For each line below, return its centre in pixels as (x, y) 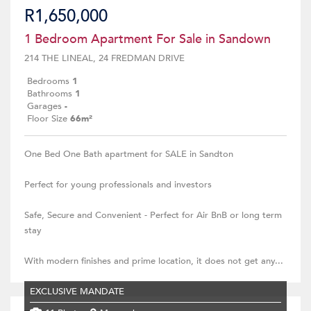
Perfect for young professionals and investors (118, 185)
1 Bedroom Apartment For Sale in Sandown (148, 39)
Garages (44, 106)
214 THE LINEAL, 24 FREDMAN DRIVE (104, 58)
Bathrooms (50, 94)
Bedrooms (48, 81)
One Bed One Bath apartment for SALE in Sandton (129, 154)
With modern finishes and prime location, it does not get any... (154, 261)
